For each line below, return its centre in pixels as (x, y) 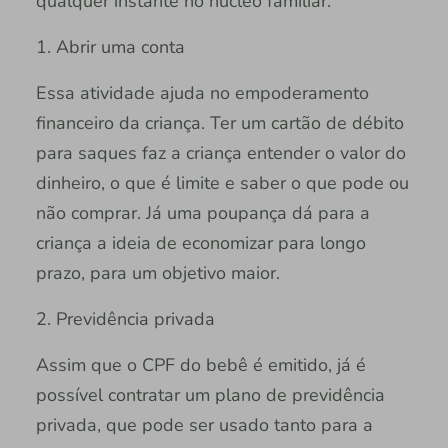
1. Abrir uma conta (110, 46)
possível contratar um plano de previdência (210, 394)
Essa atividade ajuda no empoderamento (202, 92)
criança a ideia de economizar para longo (200, 242)
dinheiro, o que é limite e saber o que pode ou (222, 182)
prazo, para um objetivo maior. (157, 272)
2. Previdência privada (125, 318)
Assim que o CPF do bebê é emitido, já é (200, 364)
